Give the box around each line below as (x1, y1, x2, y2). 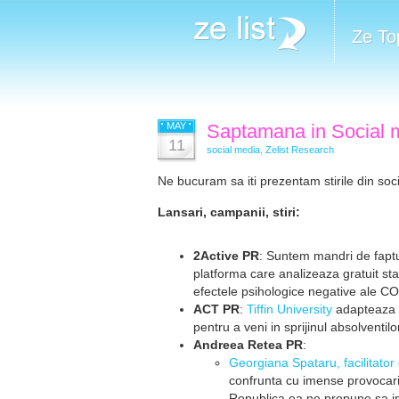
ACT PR (193, 302, 240, 316)
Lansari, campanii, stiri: (158, 205, 300, 219)
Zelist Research (265, 144, 334, 155)
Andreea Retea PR (193, 338, 303, 352)
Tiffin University (247, 302, 332, 316)
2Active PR (193, 248, 259, 263)
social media (207, 144, 260, 155)
